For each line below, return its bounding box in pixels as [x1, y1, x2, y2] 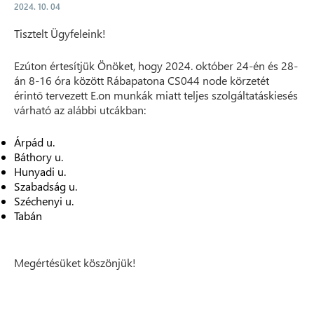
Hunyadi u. [14, 164, 66, 179]
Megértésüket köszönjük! [14, 255, 136, 270]
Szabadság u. [14, 179, 77, 193]
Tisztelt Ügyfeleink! [14, 26, 106, 41]
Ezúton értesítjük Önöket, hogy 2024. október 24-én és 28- [14, 58, 298, 73]
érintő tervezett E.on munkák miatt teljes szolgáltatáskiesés [14, 88, 298, 102]
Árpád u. [14, 135, 55, 149]
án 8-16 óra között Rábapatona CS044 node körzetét [14, 73, 269, 88]
